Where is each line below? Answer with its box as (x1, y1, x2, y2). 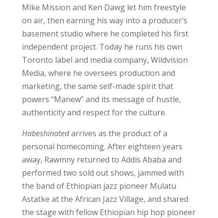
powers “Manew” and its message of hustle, (21, 93, 181, 105)
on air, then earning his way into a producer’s (21, 15, 187, 26)
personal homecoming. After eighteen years (21, 141, 182, 152)
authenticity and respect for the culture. (21, 107, 166, 118)
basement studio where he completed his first (21, 28, 188, 39)
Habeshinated (21, 127, 71, 139)
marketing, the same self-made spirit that (21, 80, 173, 91)
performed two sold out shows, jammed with (21, 167, 184, 178)
